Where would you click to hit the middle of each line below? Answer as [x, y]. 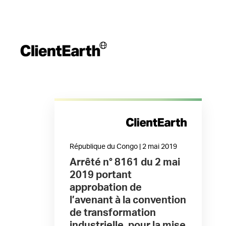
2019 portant [100, 175]
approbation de [105, 188]
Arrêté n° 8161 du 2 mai [125, 162]
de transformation [112, 213]
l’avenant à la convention [128, 200]
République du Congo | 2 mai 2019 [123, 147]
